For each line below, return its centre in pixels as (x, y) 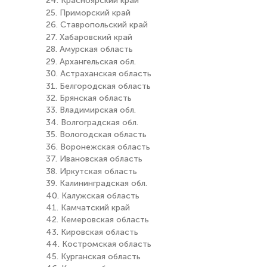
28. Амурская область (89, 49)
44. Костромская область (99, 244)
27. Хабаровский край (89, 38)
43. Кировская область (92, 232)
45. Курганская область (93, 257)
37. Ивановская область (94, 159)
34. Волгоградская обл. (92, 123)
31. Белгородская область (98, 86)
